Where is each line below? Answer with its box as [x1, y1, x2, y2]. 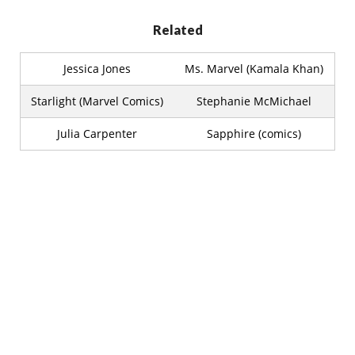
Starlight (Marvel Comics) [31, 94, 163, 109]
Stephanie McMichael [197, 94, 311, 109]
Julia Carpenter [57, 126, 137, 141]
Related [152, 22, 203, 37]
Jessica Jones [63, 61, 131, 76]
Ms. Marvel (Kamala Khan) [185, 61, 323, 76]
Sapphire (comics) [207, 126, 301, 141]
